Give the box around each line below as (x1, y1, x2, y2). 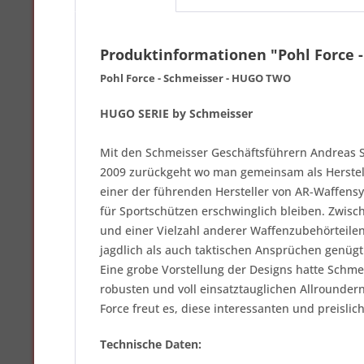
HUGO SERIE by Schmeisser (100, 106, 253, 121)
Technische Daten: (100, 336, 201, 352)
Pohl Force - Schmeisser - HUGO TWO (100, 71, 291, 85)
